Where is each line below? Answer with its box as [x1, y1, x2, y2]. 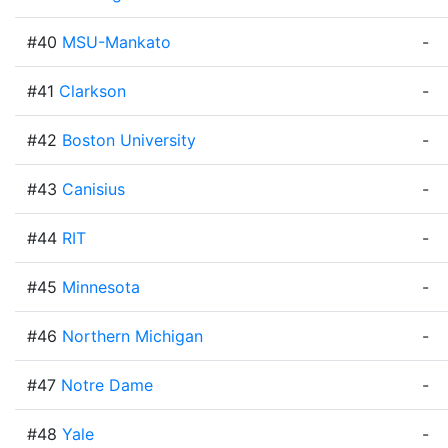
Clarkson [59, 81, 126, 101]
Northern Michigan [62, 326, 203, 346]
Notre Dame [61, 375, 153, 395]
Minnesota [62, 277, 140, 297]
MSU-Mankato [62, 32, 171, 52]
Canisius [62, 179, 125, 199]
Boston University [62, 130, 196, 150]
